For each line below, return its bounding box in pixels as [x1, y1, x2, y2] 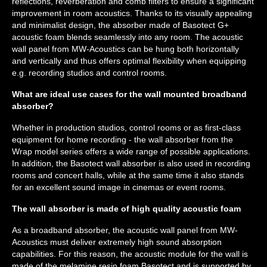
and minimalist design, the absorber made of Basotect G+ [12, 20, 229, 30]
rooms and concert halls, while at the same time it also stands [12, 170, 244, 180]
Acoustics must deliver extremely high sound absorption [12, 237, 222, 247]
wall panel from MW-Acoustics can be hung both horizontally [12, 44, 239, 54]
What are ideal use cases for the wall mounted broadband [12, 89, 247, 99]
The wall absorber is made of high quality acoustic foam [12, 204, 241, 213]
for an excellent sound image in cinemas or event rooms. [12, 182, 226, 192]
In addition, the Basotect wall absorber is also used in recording [12, 159, 250, 168]
